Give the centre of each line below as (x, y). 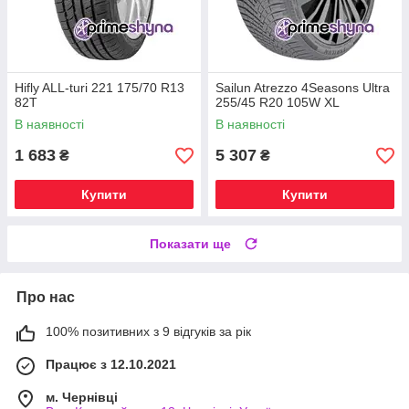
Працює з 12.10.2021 (111, 365)
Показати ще (190, 244)
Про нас (46, 298)
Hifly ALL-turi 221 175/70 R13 (100, 88)
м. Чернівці (82, 398)
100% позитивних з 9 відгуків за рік (148, 332)
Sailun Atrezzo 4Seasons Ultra (303, 88)
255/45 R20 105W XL (278, 103)
